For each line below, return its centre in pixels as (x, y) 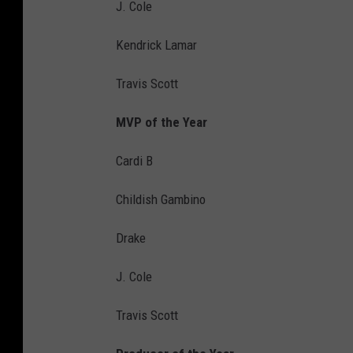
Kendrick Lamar (156, 45)
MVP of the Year (162, 123)
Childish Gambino (161, 200)
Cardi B (134, 161)
